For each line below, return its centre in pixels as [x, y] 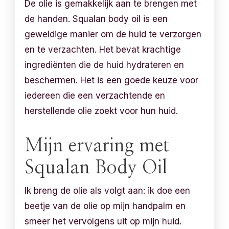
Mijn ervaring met [97, 145]
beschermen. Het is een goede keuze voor [112, 80]
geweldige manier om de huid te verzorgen [113, 34]
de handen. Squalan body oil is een [96, 19]
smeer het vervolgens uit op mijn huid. [103, 221]
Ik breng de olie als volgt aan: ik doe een [108, 190]
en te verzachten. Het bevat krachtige [103, 49]
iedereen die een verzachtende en [95, 95]
